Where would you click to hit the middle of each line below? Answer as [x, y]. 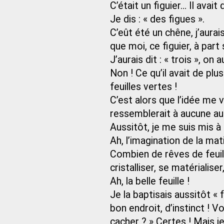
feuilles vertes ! [143, 87]
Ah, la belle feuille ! [150, 181]
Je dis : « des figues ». [157, 19]
